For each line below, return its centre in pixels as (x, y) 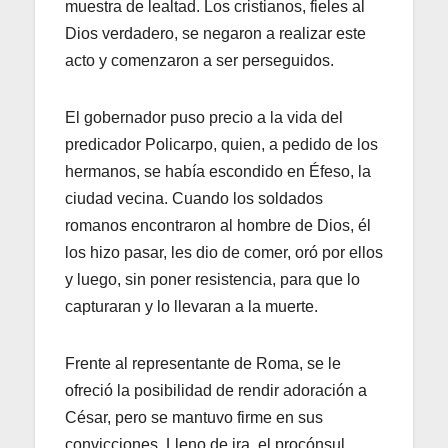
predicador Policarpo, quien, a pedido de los (221, 145)
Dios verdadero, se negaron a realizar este (215, 34)
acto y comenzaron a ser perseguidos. (199, 61)
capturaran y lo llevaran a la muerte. (191, 307)
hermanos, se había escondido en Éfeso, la (218, 172)
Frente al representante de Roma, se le (203, 364)
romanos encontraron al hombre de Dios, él (218, 226)
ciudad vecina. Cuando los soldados (194, 199)
